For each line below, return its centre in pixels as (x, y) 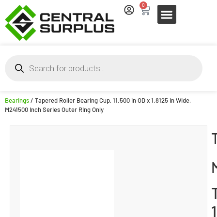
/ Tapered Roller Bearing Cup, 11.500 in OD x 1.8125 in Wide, (110, 100)
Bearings (17, 100)
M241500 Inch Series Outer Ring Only (54, 109)
